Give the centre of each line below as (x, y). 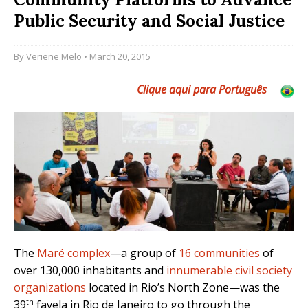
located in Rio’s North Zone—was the (183, 288)
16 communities (219, 253)
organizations (50, 288)
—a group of (144, 253)
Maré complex (74, 253)
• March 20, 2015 (116, 56)
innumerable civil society (229, 271)
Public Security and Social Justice (149, 21)
